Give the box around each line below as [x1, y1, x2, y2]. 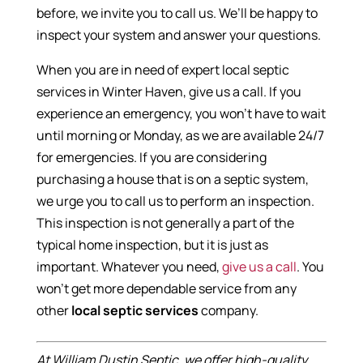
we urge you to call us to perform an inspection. [36, 192, 314, 211]
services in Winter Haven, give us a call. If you [36, 83, 301, 101]
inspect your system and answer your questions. [36, 26, 321, 45]
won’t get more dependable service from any [36, 280, 297, 298]
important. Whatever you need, [36, 258, 222, 276]
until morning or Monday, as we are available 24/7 [36, 126, 324, 145]
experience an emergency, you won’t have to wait [36, 105, 326, 123]
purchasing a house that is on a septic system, [36, 170, 309, 189]
